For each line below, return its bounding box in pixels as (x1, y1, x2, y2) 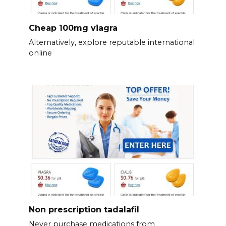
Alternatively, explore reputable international (28, 38, 195, 47)
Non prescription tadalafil (28, 204, 139, 214)
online (28, 48, 52, 58)
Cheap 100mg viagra (28, 23, 118, 33)
